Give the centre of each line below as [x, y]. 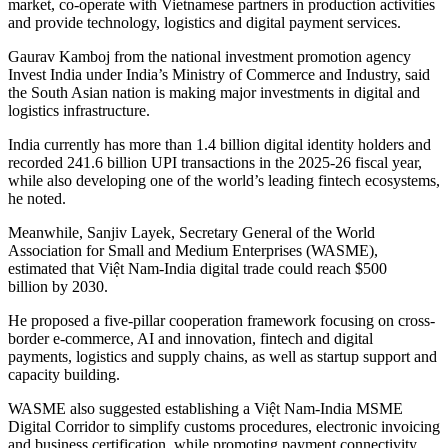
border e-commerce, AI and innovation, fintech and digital [190, 339]
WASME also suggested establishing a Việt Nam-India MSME [205, 409]
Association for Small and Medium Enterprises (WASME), [193, 251]
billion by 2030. [58, 287]
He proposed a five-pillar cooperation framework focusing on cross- [221, 321]
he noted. [37, 199]
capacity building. [64, 375]
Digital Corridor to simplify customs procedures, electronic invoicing [224, 427]
